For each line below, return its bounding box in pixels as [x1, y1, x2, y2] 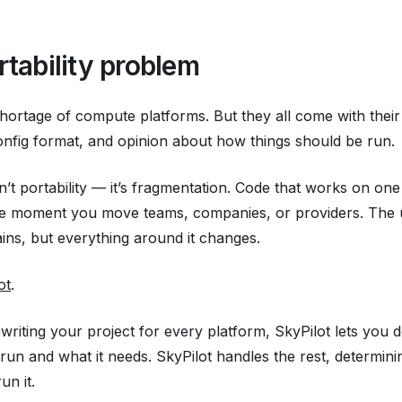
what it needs [58, 346, 148, 365]
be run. [341, 131, 395, 150]
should [295, 131, 341, 150]
